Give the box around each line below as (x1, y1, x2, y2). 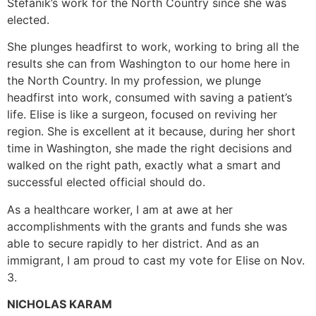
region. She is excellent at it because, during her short (7, 124, 296, 139)
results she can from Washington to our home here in (7, 56, 290, 71)
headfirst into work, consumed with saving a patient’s (7, 90, 292, 105)
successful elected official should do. (7, 175, 205, 190)
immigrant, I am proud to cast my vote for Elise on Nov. (7, 253, 305, 267)
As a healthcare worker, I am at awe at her (7, 202, 233, 217)
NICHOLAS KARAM (7, 297, 112, 312)
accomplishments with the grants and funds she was (7, 219, 287, 233)
